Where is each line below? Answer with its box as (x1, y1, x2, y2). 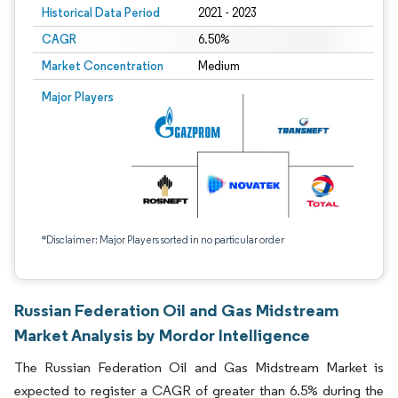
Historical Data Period (42, 4, 160, 20)
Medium (197, 59, 240, 74)
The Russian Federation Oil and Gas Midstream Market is (14, 359, 384, 376)
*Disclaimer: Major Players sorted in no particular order (42, 233, 284, 246)
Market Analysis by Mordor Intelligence (14, 324, 310, 346)
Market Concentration (42, 58, 163, 74)
